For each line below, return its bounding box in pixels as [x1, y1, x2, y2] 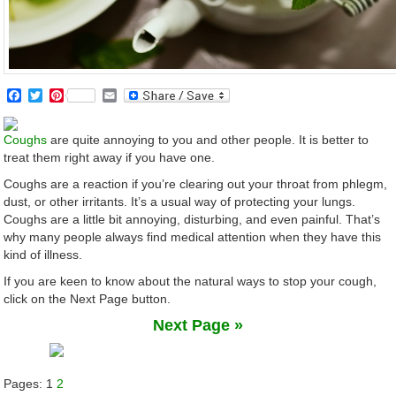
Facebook [21, 88, 85, 103]
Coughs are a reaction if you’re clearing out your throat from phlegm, [4, 177, 388, 192]
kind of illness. [4, 247, 83, 263]
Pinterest [64, 88, 120, 103]
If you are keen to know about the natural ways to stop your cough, [4, 274, 377, 289]
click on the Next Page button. [4, 292, 171, 307]
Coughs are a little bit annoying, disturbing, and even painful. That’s [4, 212, 381, 227]
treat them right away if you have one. [4, 150, 216, 165]
